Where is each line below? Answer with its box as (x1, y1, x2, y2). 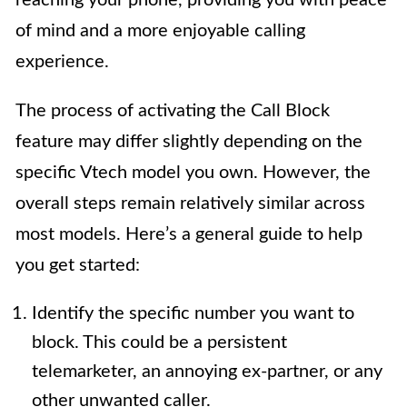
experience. (15, 53, 109, 72)
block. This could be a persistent (32, 333, 287, 352)
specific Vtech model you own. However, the (15, 164, 371, 183)
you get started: (15, 256, 140, 275)
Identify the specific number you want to (32, 304, 354, 323)
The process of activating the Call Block (15, 102, 330, 121)
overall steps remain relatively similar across (15, 194, 365, 213)
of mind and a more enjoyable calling (15, 22, 305, 41)
